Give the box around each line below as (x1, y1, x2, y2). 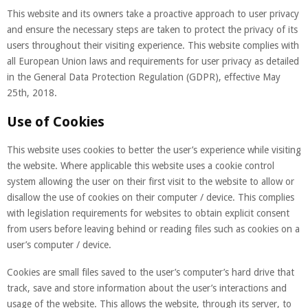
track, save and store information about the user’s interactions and (7, 282, 287, 294)
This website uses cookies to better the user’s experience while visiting (7, 144, 301, 155)
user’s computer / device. (7, 239, 111, 250)
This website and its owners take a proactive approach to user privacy (7, 8, 299, 19)
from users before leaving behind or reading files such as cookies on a (7, 223, 300, 234)
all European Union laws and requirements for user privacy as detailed (7, 55, 299, 67)
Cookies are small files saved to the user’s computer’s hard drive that (7, 266, 294, 278)
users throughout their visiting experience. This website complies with (7, 39, 299, 51)
